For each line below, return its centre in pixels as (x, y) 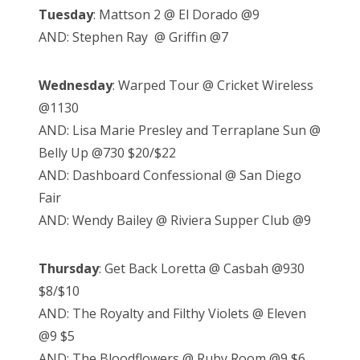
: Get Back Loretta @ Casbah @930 (202, 268)
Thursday (69, 268)
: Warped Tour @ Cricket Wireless (213, 85)
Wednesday (76, 85)
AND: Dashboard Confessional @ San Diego (170, 175)
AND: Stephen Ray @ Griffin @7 (133, 37)
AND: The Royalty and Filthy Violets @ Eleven (172, 313)
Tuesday (66, 14)
